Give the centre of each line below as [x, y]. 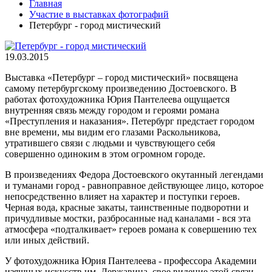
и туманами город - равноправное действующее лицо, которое [134, 185]
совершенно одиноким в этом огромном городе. [105, 154]
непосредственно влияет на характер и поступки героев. [122, 196]
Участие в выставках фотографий [99, 14]
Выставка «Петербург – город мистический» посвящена [121, 77]
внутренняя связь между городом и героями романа [112, 110]
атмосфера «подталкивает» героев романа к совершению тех [131, 229]
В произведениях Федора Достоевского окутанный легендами [134, 174]
